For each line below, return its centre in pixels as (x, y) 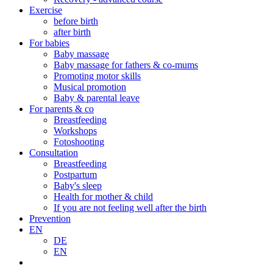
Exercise (46, 10)
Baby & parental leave (97, 98)
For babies (49, 43)
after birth (72, 32)
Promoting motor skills (97, 76)
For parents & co (62, 109)
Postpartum (75, 175)
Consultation (54, 153)
